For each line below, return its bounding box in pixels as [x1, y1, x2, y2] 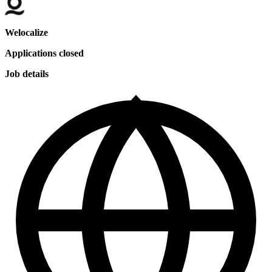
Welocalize [5, 27, 48, 38]
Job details [5, 69, 49, 80]
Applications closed [5, 48, 84, 59]
